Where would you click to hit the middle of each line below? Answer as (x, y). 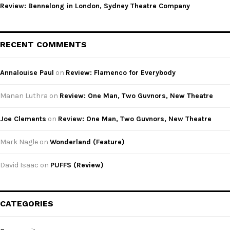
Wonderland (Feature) (87, 142)
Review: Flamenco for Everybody (121, 73)
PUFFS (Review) (77, 165)
